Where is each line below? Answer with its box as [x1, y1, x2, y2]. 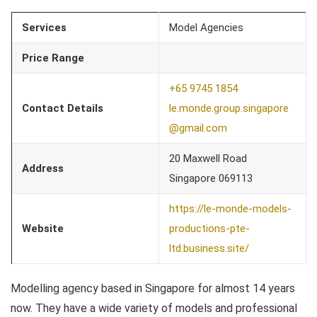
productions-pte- [169, 221, 250, 235]
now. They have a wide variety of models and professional [11, 301, 297, 315]
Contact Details [22, 101, 103, 115]
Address [22, 161, 64, 175]
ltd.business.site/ [169, 241, 249, 255]
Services [22, 21, 67, 34]
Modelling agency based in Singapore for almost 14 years [11, 281, 295, 295]
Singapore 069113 [169, 171, 253, 185]
